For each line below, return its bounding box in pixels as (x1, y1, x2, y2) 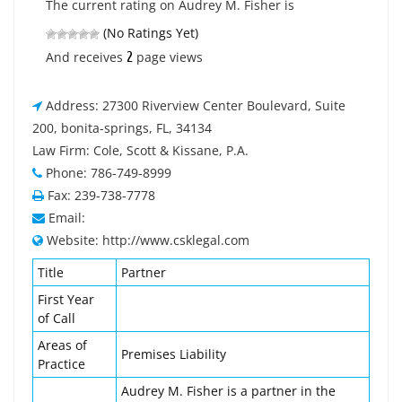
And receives (46, 48, 127, 66)
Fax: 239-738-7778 (48, 187, 155, 204)
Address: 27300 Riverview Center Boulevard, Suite (46, 97, 345, 114)
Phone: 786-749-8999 (46, 164, 171, 181)
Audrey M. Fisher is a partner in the (121, 382, 336, 399)
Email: (48, 209, 85, 226)
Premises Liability (121, 345, 226, 363)
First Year (38, 291, 94, 308)
